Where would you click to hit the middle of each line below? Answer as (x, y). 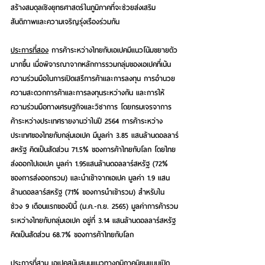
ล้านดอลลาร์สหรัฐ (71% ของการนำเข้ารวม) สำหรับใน (88, 192)
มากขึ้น (20, 64)
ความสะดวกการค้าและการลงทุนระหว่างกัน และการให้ (88, 92)
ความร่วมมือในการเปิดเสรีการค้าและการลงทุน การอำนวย (93, 78)
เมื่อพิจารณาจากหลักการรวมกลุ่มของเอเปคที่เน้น (101, 64)
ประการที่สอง (30, 50)
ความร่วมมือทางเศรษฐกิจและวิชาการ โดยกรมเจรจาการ (91, 106)
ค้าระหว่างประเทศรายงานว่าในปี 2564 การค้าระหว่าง (87, 121)
